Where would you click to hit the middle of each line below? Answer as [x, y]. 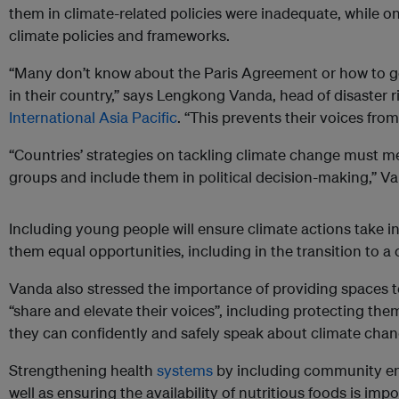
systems [185, 370]
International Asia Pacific [93, 118]
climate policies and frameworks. [119, 36]
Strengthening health [83, 370]
